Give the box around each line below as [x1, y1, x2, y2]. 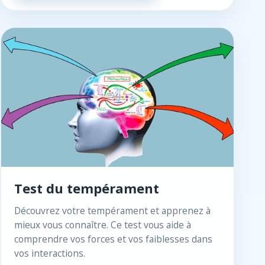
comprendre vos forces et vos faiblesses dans [14, 232, 213, 245]
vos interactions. [14, 247, 86, 260]
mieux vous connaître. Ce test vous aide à [14, 218, 192, 231]
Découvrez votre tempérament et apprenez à [14, 204, 211, 217]
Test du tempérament [14, 179, 160, 197]
